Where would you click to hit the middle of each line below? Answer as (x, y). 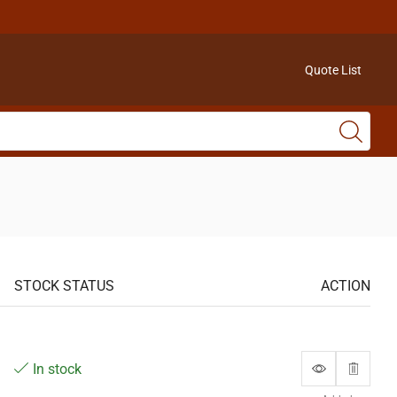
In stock (58, 370)
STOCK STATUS (65, 286)
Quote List (333, 70)
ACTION (346, 286)
